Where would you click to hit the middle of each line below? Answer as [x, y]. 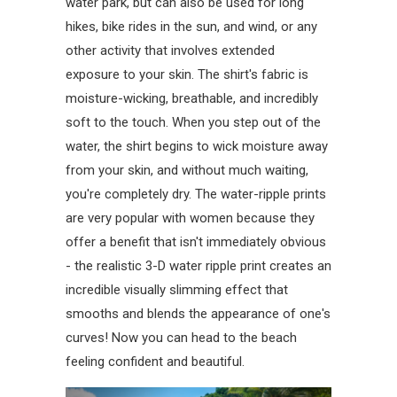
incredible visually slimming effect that [177, 290]
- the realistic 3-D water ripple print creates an [198, 266]
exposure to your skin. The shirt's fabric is [187, 75]
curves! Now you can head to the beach [181, 338]
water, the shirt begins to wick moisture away [197, 147]
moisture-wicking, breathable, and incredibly [192, 99]
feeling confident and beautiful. [157, 362]
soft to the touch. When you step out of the [193, 123]
